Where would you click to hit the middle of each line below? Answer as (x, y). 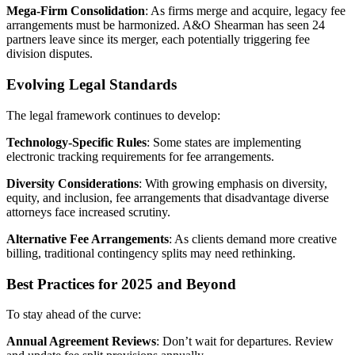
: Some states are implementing (224, 142)
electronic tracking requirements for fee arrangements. (140, 156)
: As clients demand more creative (253, 239)
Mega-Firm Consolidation (76, 11)
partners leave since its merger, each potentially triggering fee (158, 40)
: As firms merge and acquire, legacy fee (245, 11)
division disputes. (50, 54)
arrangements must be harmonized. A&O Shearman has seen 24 (166, 25)
